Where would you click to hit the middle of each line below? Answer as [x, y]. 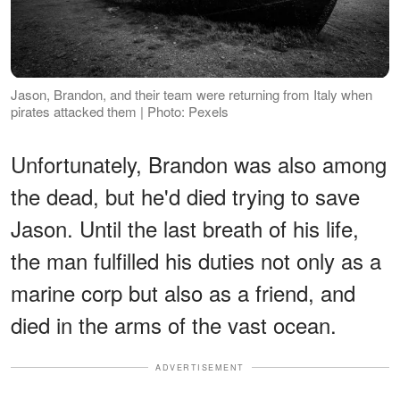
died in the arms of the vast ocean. [174, 324]
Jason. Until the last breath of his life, [185, 228]
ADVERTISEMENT [200, 367]
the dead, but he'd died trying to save [185, 196]
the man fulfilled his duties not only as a [196, 260]
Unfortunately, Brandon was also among [199, 163]
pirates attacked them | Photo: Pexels [120, 111]
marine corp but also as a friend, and [183, 292]
